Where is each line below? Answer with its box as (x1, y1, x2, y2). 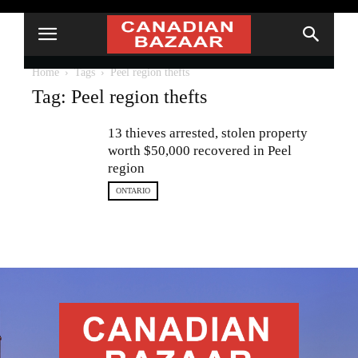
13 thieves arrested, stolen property (108, 125, 308, 141)
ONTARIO (116, 186, 150, 195)
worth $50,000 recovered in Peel (108, 143, 292, 158)
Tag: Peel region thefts (32, 86, 207, 107)
